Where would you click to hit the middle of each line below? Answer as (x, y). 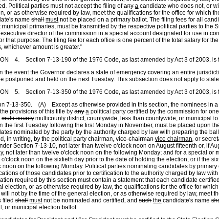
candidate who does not (171, 6)
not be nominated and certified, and (91, 200)
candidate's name (186, 200)
